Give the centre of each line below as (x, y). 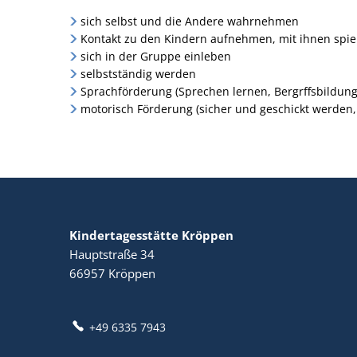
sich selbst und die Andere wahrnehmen (189, 21)
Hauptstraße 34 (112, 254)
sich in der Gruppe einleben (155, 56)
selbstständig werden (138, 74)
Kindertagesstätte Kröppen (151, 235)
